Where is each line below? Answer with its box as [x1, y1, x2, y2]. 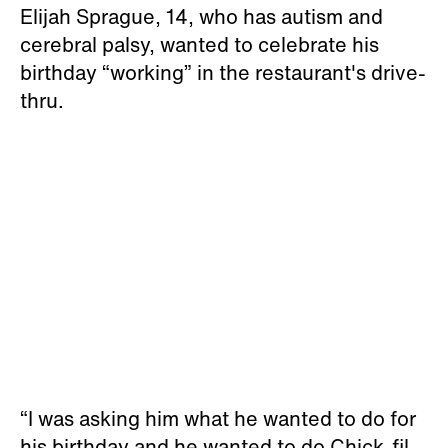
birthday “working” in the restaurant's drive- [20, 57, 426, 87]
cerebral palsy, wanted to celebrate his [20, 29, 379, 59]
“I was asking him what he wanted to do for [20, 403, 416, 433]
